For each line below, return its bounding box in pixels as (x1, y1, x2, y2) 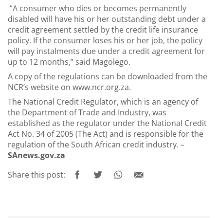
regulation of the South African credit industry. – (8, 139, 184, 150)
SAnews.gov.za (8, 150, 65, 161)
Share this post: (8, 169, 65, 180)
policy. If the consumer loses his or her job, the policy (8, 35, 202, 46)
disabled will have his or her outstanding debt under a (8, 14, 206, 24)
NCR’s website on (8, 82, 73, 92)
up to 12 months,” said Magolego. (8, 56, 130, 67)
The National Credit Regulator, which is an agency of (8, 96, 198, 107)
